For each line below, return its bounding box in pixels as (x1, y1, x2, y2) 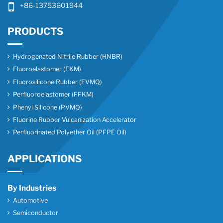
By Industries (7, 183, 56, 193)
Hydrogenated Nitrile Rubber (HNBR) (13, 53, 123, 61)
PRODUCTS (7, 25, 63, 37)
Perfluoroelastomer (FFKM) (13, 91, 94, 99)
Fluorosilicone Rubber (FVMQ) (13, 78, 103, 86)
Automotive (13, 196, 48, 204)
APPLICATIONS (7, 153, 82, 165)
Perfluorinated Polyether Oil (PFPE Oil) (13, 128, 127, 136)
